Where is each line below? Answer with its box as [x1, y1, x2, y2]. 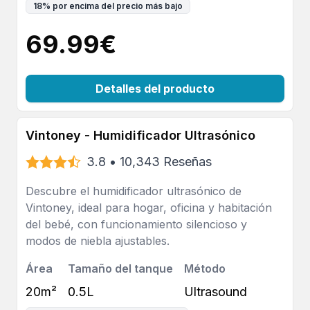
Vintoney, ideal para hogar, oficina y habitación [26, 201, 272, 215]
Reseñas [163, 154, 212, 169]
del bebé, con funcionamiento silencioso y [26, 217, 247, 231]
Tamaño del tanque [68, 262, 173, 275]
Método [184, 262, 226, 275]
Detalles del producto [95, 82, 215, 95]
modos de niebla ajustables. [26, 234, 170, 248]
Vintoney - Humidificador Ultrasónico [26, 128, 255, 143]
